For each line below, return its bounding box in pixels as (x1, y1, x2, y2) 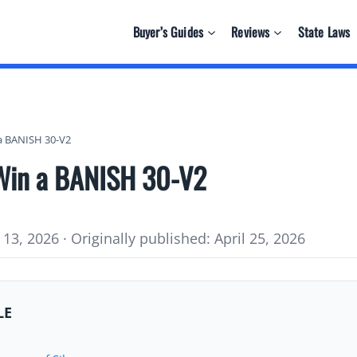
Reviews (231, 22, 270, 41)
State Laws (297, 22, 351, 41)
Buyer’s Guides (132, 22, 204, 41)
